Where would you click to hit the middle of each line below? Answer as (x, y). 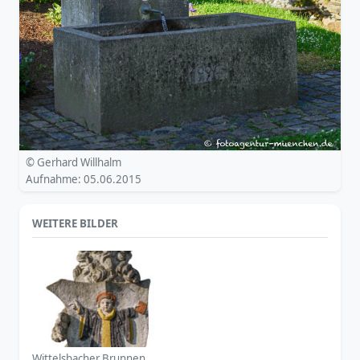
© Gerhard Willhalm (74, 162)
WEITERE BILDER (75, 223)
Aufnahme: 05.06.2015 (84, 179)
